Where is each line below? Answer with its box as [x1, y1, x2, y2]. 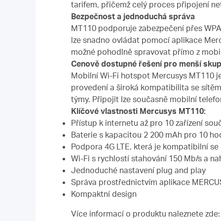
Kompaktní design [71, 189, 137, 199]
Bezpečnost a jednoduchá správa [71, 11, 195, 21]
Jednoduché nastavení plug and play [71, 165, 206, 175]
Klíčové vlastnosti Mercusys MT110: [71, 106, 206, 116]
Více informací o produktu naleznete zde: [71, 208, 220, 219]
